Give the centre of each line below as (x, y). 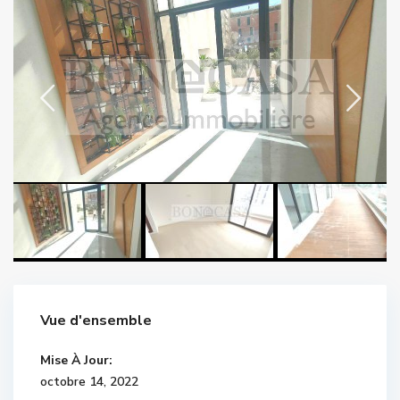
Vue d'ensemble (96, 320)
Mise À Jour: (76, 360)
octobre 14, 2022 (89, 381)
